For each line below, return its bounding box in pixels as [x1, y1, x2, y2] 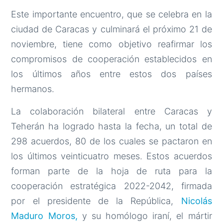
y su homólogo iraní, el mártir [77, 211, 212, 222]
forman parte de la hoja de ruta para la [11, 166, 212, 177]
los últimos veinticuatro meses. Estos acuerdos [11, 151, 212, 162]
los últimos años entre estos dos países [11, 69, 212, 80]
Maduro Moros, [11, 211, 78, 222]
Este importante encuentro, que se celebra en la [11, 9, 212, 20]
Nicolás [181, 196, 212, 207]
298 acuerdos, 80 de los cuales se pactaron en [11, 136, 212, 147]
